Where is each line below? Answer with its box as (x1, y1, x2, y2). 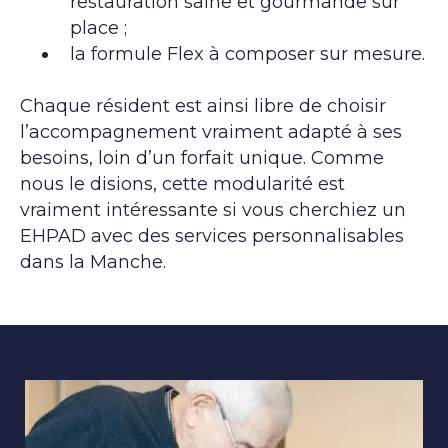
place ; (70, 16, 127, 39)
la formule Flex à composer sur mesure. (70, 42, 425, 65)
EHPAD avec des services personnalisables (20, 224, 404, 247)
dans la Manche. (20, 250, 166, 273)
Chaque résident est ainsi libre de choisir (20, 94, 386, 117)
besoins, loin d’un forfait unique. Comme (20, 146, 384, 169)
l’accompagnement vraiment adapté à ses (20, 120, 402, 143)
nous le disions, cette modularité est (20, 172, 345, 195)
